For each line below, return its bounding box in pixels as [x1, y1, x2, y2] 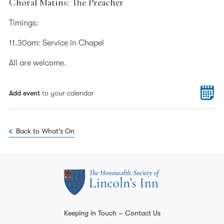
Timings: [9, 18, 38, 27]
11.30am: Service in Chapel [9, 38, 104, 47]
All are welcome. [9, 58, 66, 67]
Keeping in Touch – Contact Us [63, 208, 160, 217]
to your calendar [40, 88, 94, 97]
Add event [9, 88, 40, 97]
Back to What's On [16, 127, 74, 135]
